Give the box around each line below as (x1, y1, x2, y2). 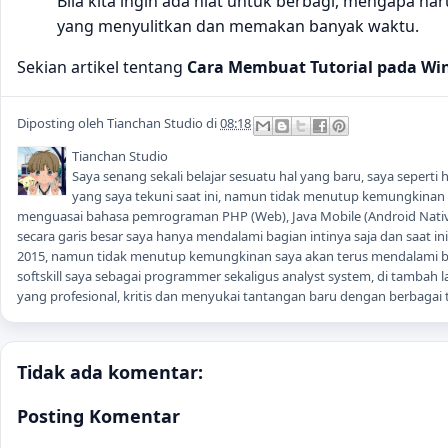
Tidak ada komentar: (17, 359, 203, 384)
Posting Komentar (17, 403, 180, 428)
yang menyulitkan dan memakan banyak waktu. (57, 15, 419, 38)
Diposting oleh (17, 114, 107, 133)
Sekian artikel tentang (17, 56, 187, 79)
